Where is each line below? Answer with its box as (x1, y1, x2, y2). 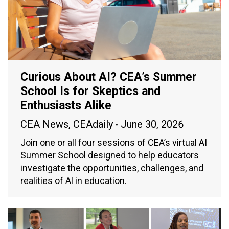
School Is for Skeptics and (20, 84, 161, 99)
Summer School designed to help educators (20, 150, 199, 161)
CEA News (20, 118, 68, 131)
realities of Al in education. (20, 175, 127, 187)
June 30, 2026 (121, 118, 184, 131)
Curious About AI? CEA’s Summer (20, 70, 197, 84)
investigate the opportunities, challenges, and (20, 163, 203, 174)
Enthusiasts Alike (20, 99, 111, 113)
